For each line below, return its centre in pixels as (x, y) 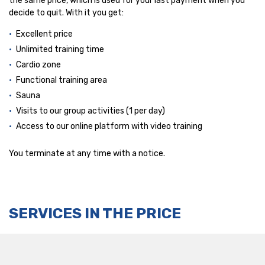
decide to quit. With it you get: (66, 13)
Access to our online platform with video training (109, 126)
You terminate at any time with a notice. (87, 153)
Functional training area (62, 80)
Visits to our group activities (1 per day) (91, 111)
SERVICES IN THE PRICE (95, 213)
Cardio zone (38, 65)
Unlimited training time (60, 49)
